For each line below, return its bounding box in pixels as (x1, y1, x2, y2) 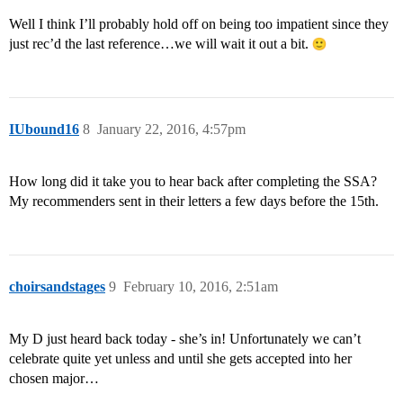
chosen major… (9, 371, 99, 387)
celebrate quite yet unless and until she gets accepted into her (9, 351, 352, 367)
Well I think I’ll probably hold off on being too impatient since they (9, 16, 389, 32)
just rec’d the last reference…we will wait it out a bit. (9, 36, 312, 52)
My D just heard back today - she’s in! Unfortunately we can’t (9, 331, 361, 347)
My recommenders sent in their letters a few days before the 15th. (9, 193, 379, 210)
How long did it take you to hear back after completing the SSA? (9, 174, 377, 190)
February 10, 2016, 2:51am (123, 279, 278, 295)
